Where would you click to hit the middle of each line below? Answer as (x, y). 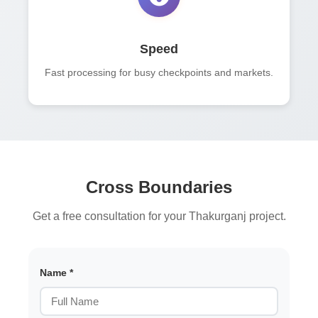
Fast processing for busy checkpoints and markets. (159, 73)
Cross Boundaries (159, 187)
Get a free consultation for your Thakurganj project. (159, 216)
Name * (56, 273)
